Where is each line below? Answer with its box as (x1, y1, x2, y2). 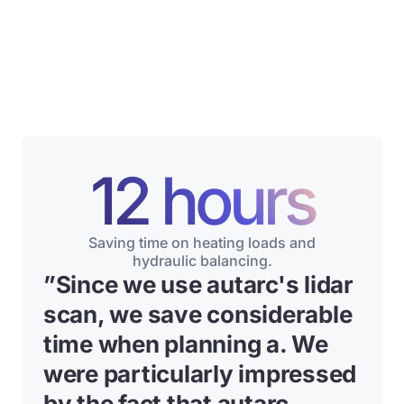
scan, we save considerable (43, 300, 353, 328)
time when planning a (43, 330, 280, 358)
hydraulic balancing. (132, 252, 272, 270)
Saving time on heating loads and (88, 234, 316, 252)
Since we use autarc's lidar (55, 271, 353, 298)
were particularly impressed (43, 360, 356, 388)
